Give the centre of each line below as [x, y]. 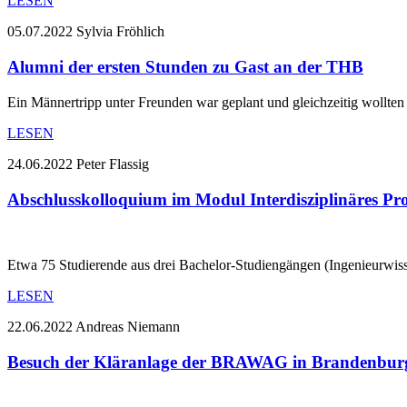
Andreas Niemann [128, 327]
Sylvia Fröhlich [120, 32]
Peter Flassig [113, 164]
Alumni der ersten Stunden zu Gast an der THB [185, 67]
